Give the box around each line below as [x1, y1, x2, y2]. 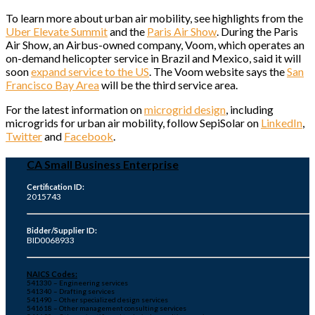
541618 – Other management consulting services [27, 304, 186, 313]
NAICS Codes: [27, 269, 77, 279]
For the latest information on [6, 102, 144, 116]
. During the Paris [217, 24, 298, 38]
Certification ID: [27, 182, 84, 192]
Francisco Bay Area [6, 77, 99, 91]
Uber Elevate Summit [6, 24, 108, 38]
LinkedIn [261, 115, 302, 129]
